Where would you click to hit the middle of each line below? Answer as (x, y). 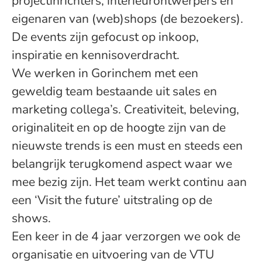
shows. (31, 218)
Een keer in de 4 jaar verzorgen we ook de (126, 236)
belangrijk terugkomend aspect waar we (122, 164)
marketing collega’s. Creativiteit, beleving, (125, 109)
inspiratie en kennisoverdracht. (96, 55)
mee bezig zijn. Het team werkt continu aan (129, 182)
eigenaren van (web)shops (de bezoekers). (127, 19)
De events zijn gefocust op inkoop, (105, 37)
